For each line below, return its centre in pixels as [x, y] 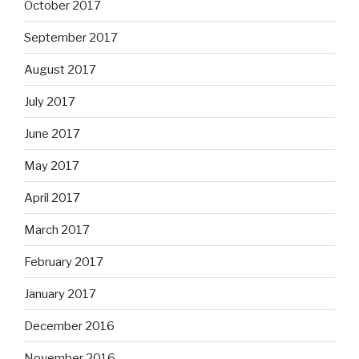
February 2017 [64, 262]
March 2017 [57, 230]
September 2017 [71, 37]
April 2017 [52, 198]
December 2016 [69, 326]
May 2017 [52, 165]
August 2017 [60, 69]
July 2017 [50, 101]
